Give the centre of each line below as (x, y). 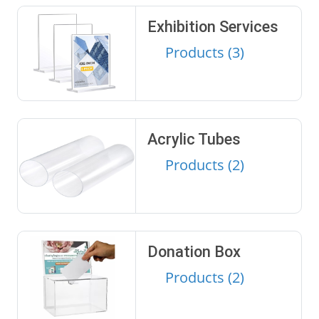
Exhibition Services (213, 26)
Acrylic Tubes (194, 139)
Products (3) (204, 52)
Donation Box (194, 251)
